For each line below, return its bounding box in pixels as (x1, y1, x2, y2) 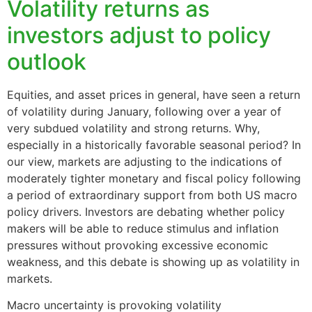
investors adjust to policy (7, 21, 271, 49)
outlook (7, 47, 86, 75)
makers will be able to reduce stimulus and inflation (7, 221, 279, 235)
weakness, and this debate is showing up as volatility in (7, 254, 299, 269)
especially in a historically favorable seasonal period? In (7, 137, 301, 152)
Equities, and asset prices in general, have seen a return (7, 87, 300, 102)
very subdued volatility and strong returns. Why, (7, 120, 260, 135)
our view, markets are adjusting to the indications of (7, 154, 282, 169)
